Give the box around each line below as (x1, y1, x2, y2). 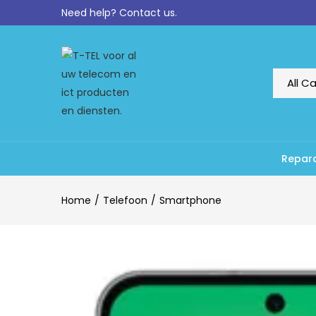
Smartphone (159, 193, 221, 207)
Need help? (61, 6, 119, 20)
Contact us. (119, 6, 177, 20)
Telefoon (103, 193, 147, 207)
